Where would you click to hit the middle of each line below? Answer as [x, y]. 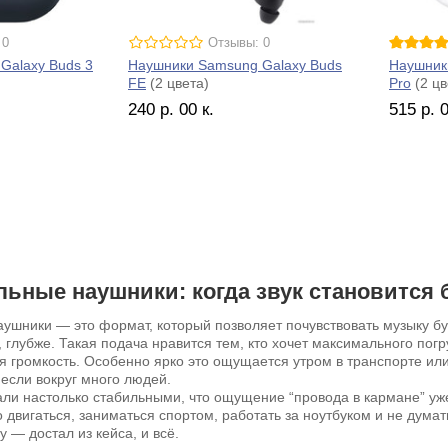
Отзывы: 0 [239, 42]
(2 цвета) [177, 82]
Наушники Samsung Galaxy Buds [235, 64]
